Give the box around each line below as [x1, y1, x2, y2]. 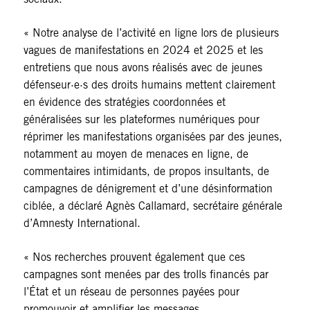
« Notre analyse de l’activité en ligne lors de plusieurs [23, 26, 279, 40]
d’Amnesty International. [23, 217, 140, 230]
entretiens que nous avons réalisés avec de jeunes [23, 61, 262, 75]
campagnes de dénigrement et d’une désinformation [23, 182, 273, 196]
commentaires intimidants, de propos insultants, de [23, 165, 269, 179]
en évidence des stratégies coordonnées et [23, 95, 226, 109]
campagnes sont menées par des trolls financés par [23, 268, 268, 282]
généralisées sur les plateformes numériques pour [23, 113, 259, 127]
